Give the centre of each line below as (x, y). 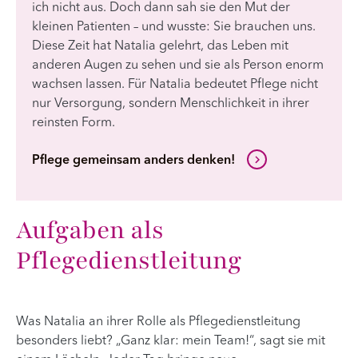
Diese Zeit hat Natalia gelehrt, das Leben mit (160, 47)
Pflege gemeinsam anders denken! (133, 161)
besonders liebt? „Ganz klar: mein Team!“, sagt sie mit (171, 341)
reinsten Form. (74, 123)
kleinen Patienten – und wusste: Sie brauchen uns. (174, 28)
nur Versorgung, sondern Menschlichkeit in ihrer (171, 104)
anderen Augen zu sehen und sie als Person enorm (178, 66)
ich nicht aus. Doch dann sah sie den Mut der (161, 8)
